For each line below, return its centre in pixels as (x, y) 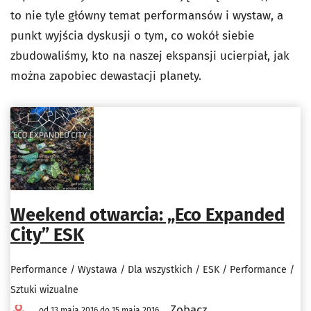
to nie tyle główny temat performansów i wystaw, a (147, 15)
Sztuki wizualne (44, 290)
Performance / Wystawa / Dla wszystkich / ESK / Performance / (152, 270)
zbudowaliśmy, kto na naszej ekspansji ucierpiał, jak (150, 56)
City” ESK (47, 235)
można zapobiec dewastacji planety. (106, 76)
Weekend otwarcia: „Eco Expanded (148, 215)
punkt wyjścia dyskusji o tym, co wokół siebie (132, 35)
